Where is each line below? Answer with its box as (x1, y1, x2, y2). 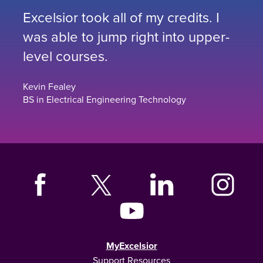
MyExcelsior (106, 238, 157, 252)
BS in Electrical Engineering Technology (23, 92, 186, 106)
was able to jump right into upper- (23, 26, 230, 46)
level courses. (23, 45, 108, 66)
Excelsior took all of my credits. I (23, 6, 220, 27)
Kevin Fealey (23, 79, 76, 93)
